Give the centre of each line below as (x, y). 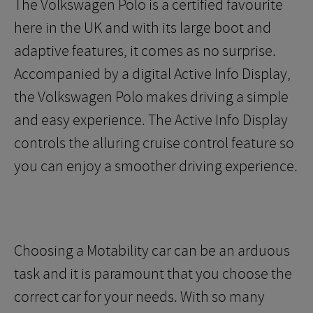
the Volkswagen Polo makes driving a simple (151, 97)
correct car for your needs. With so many (139, 297)
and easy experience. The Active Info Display (151, 120)
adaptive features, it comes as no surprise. (145, 51)
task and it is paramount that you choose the (153, 274)
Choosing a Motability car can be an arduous (152, 251)
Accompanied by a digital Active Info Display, (152, 74)
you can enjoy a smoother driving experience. (156, 166)
